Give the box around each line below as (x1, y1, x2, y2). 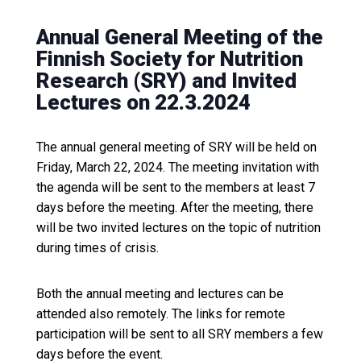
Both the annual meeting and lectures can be (35, 285, 284, 301)
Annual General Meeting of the (35, 25, 323, 50)
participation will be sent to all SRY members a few (35, 326, 323, 342)
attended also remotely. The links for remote (35, 305, 285, 322)
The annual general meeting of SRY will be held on (35, 139, 317, 155)
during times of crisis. (35, 239, 159, 255)
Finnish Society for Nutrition (35, 47, 303, 72)
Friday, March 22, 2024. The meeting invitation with (35, 159, 319, 175)
